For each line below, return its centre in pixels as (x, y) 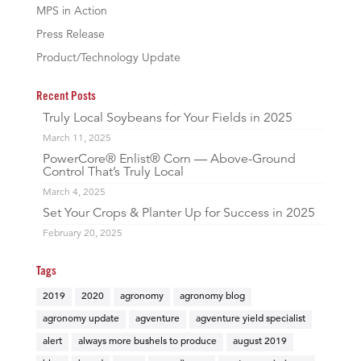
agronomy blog (212, 297)
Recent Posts (66, 98)
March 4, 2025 (74, 193)
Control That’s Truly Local (113, 173)
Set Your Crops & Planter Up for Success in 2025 (178, 214)
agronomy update (81, 320)
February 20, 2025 (82, 234)
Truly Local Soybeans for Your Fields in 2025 (167, 119)
